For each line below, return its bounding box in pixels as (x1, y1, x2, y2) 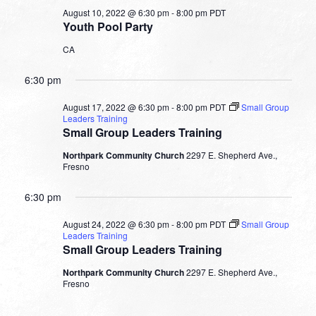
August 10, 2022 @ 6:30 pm (62, 6, 169, 19)
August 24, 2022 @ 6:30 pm (62, 218, 169, 231)
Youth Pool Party (62, 18, 153, 35)
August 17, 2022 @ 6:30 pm (62, 101, 169, 114)
